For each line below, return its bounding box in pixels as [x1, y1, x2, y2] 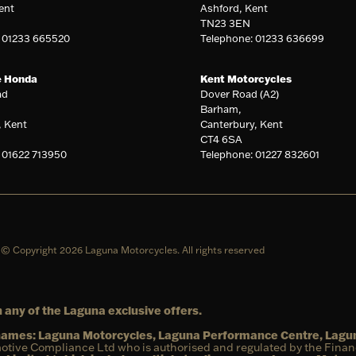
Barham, [200, 103, 242, 116]
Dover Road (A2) [200, 87, 280, 101]
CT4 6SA [200, 133, 243, 146]
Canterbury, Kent [200, 118, 284, 131]
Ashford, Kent [200, 2, 269, 15]
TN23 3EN [200, 17, 251, 30]
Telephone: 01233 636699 [200, 32, 325, 45]
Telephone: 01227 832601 [200, 148, 320, 161]
